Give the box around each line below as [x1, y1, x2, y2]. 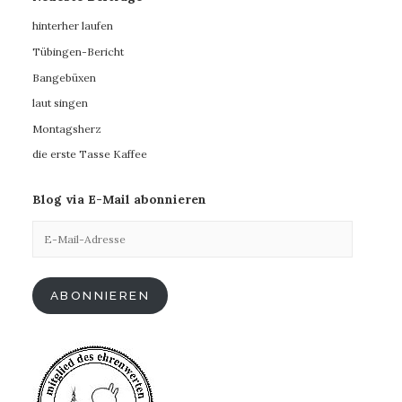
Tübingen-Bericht [32, 45, 124, 58]
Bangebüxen [32, 70, 96, 84]
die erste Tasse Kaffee [32, 147, 147, 162]
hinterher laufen [32, 19, 113, 33]
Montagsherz [32, 121, 101, 135]
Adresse [31, 257, 73, 271]
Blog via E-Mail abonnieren [32, 191, 206, 208]
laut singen [32, 96, 88, 110]
